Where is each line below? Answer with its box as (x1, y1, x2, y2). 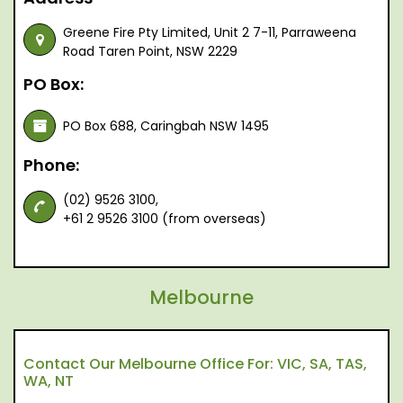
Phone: (23, 154, 79, 176)
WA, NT (23, 371, 74, 391)
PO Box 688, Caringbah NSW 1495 (63, 116, 269, 135)
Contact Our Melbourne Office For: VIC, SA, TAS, (23, 354, 367, 374)
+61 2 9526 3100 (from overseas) (63, 210, 266, 228)
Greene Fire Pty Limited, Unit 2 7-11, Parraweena (63, 23, 356, 41)
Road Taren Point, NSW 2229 (63, 42, 237, 60)
